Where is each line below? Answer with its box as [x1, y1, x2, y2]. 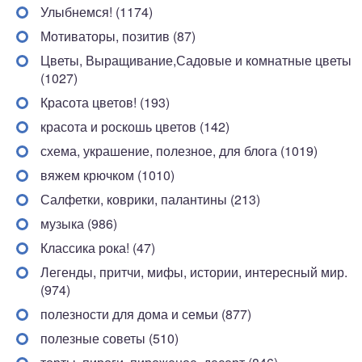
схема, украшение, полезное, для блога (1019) [40, 141, 318, 160]
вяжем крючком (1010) [40, 166, 175, 184]
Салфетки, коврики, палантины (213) [40, 190, 260, 208]
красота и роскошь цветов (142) [40, 117, 229, 136]
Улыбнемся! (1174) [40, 2, 153, 21]
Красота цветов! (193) [40, 93, 170, 112]
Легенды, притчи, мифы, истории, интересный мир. [40, 263, 347, 281]
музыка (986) [40, 214, 117, 233]
